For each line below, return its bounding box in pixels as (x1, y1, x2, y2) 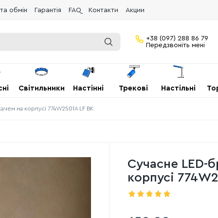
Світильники (18, 85, 65, 92)
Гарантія (35, 6, 61, 14)
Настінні (73, 85, 104, 92)
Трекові (119, 85, 148, 92)
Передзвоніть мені (146, 41, 205, 49)
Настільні (161, 85, 196, 92)
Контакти (89, 6, 118, 14)
